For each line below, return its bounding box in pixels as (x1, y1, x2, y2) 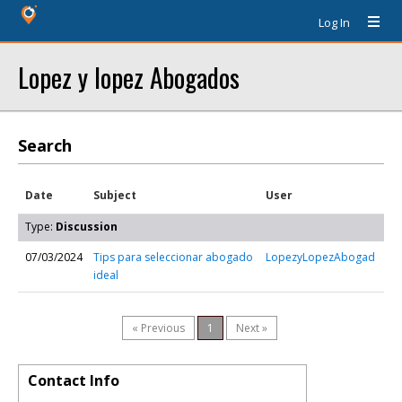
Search (18, 135, 72, 156)
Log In (319, 14, 350, 31)
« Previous (132, 320, 185, 336)
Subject (93, 188, 136, 203)
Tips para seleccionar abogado (93, 249, 253, 265)
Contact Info (28, 371, 119, 390)
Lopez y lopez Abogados (18, 57, 240, 96)
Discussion (56, 219, 118, 234)
